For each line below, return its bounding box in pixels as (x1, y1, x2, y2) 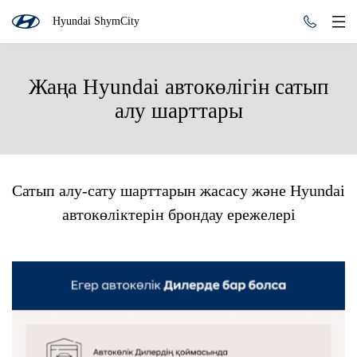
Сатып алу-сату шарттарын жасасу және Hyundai (12, 182, 345, 199)
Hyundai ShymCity (53, 15, 139, 27)
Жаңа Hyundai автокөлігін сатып (29, 75, 328, 99)
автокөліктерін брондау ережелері (61, 206, 296, 223)
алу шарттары (114, 99, 243, 123)
